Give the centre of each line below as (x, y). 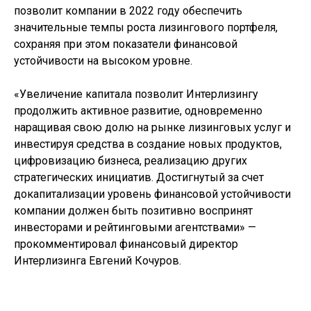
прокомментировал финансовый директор (126, 244)
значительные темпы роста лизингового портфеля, (146, 27)
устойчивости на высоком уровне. (103, 61)
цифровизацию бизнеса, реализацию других (131, 161)
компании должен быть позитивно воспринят (133, 211)
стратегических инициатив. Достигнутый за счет (139, 177)
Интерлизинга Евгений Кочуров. (98, 261)
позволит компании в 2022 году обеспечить (128, 11)
